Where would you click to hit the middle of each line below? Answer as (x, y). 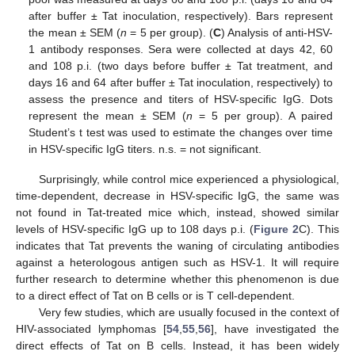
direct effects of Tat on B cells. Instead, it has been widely (177, 345)
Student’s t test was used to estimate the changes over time (181, 132)
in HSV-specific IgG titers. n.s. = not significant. (145, 149)
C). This (319, 229)
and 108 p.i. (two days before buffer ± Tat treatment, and (181, 65)
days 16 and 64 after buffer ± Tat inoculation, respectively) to (181, 82)
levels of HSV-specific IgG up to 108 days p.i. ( (135, 229)
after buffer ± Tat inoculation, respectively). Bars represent (181, 15)
